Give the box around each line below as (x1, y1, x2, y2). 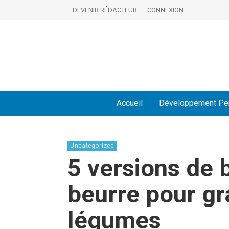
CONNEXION (147, 6, 184, 14)
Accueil (117, 98, 143, 108)
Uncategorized (70, 142, 114, 150)
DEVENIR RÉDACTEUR (73, 6, 137, 14)
